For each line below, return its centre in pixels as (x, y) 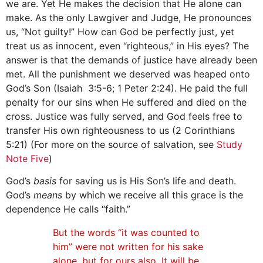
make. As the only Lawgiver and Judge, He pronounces (129, 17)
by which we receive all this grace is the (153, 195)
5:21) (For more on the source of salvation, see (111, 144)
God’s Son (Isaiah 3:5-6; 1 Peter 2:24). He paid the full (127, 88)
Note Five (27, 158)
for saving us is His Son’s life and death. (146, 181)
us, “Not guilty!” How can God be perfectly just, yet (120, 31)
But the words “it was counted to (126, 233)
